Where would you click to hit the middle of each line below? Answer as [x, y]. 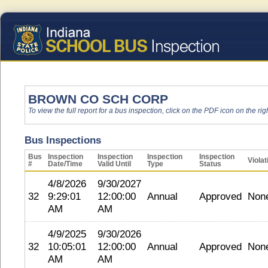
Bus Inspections [63, 140]
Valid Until [114, 164]
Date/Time [65, 164]
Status [210, 164]
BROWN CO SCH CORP [98, 99]
